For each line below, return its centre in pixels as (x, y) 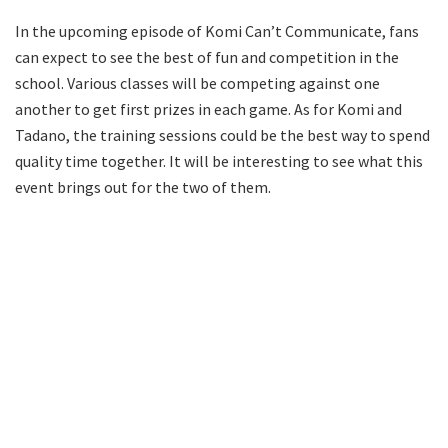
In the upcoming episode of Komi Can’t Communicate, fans (217, 30)
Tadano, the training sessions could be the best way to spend (222, 134)
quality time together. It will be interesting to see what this (219, 160)
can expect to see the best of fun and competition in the (207, 56)
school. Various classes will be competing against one (197, 82)
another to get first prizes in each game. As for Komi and (208, 108)
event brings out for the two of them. (143, 186)
